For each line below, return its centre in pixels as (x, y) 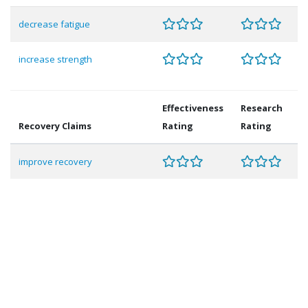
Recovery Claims (55, 126)
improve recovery (55, 162)
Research (262, 108)
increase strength (55, 59)
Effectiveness (193, 108)
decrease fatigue (54, 24)
